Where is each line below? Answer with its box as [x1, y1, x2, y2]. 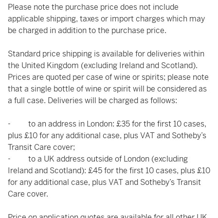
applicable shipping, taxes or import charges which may [8, 14, 205, 24]
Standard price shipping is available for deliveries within [8, 49, 204, 59]
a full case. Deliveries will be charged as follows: [8, 95, 177, 106]
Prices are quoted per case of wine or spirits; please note [8, 72, 209, 82]
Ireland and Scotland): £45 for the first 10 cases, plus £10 [8, 165, 210, 176]
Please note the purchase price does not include [8, 2, 179, 12]
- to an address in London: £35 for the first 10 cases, [8, 119, 206, 129]
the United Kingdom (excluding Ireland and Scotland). [8, 60, 198, 71]
